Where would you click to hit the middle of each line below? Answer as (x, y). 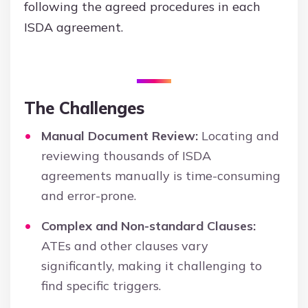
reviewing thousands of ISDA (126, 156)
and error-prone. (89, 196)
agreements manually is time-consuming (161, 176)
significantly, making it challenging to (152, 266)
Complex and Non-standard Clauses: (148, 226)
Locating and (239, 136)
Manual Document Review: (120, 136)
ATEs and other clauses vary (125, 246)
